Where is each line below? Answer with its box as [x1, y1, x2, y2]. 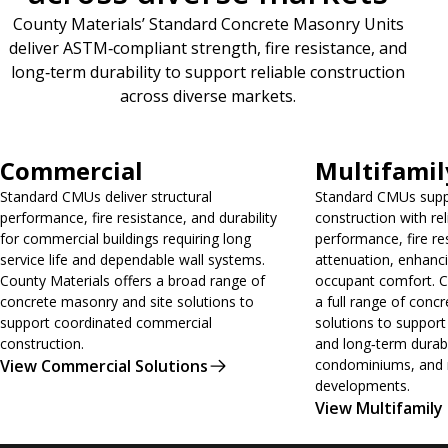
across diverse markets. [120, 85, 296, 108]
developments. [314, 376, 410, 396]
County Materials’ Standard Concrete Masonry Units [12, 13, 404, 36]
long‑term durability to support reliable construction [11, 61, 405, 84]
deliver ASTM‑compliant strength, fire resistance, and [9, 37, 407, 60]
